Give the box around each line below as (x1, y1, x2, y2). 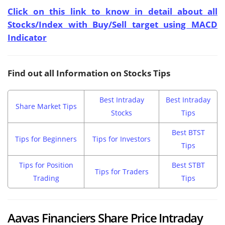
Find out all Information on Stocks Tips (8, 67, 170, 79)
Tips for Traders (94, 167, 149, 177)
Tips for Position (19, 160, 73, 170)
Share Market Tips (15, 101, 77, 111)
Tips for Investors (92, 134, 151, 144)
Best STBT (171, 160, 205, 170)
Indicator (8, 32, 47, 44)
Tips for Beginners (15, 134, 77, 144)
